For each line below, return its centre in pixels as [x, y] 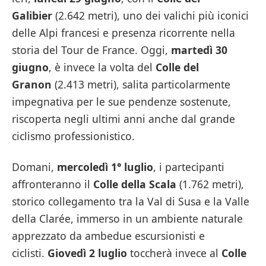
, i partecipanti [189, 167]
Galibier [32, 15]
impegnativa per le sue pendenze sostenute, [121, 101]
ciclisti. [30, 253]
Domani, [34, 167]
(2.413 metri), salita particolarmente [141, 84]
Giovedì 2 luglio [87, 253]
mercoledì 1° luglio [105, 167]
